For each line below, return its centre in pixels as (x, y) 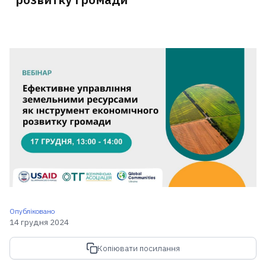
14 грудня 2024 (39, 222)
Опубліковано (32, 211)
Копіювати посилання (139, 248)
